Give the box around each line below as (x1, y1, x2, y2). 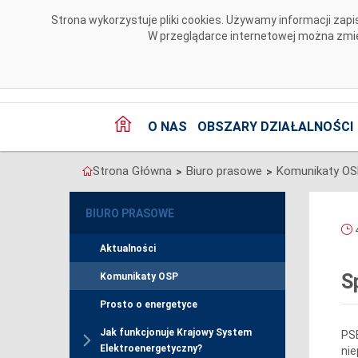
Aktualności (100, 243, 156, 255)
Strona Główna (93, 164, 172, 179)
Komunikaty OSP (100, 271, 178, 283)
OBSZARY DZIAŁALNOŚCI (197, 119, 353, 135)
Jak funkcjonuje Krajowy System (100, 327, 252, 339)
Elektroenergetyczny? (100, 343, 202, 355)
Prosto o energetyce (100, 299, 197, 311)
